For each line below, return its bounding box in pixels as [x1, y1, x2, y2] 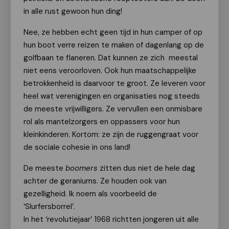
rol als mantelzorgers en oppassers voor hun [24, 117, 180, 127]
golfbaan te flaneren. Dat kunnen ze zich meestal [24, 53, 198, 63]
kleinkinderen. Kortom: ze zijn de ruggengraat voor [24, 129, 198, 140]
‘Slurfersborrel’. [24, 201, 75, 212]
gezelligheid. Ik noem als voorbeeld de [24, 189, 157, 199]
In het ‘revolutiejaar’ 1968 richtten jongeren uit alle [24, 214, 199, 224]
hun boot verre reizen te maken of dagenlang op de [24, 40, 204, 50]
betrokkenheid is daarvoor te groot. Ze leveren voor [24, 78, 205, 88]
